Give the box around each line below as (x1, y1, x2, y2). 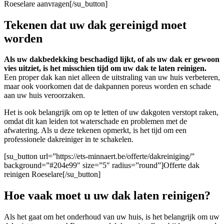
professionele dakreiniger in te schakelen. (4, 135, 133, 144)
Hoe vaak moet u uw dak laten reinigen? (4, 189, 210, 202)
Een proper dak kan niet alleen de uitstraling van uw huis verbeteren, (4, 73, 220, 82)
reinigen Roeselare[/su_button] (4, 170, 100, 179)
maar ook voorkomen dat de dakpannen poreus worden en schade (4, 82, 211, 91)
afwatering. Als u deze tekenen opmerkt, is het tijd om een (4, 126, 186, 135)
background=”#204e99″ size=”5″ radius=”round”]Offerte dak (4, 161, 199, 170)
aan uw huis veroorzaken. (4, 91, 85, 100)
